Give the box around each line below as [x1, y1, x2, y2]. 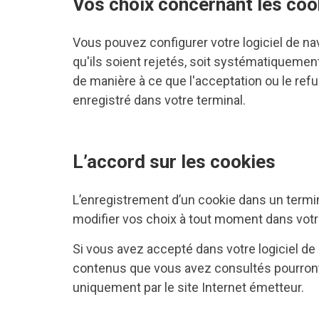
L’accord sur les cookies [73, 151, 276, 172]
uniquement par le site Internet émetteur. [73, 280, 304, 295]
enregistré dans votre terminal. [73, 93, 249, 108]
